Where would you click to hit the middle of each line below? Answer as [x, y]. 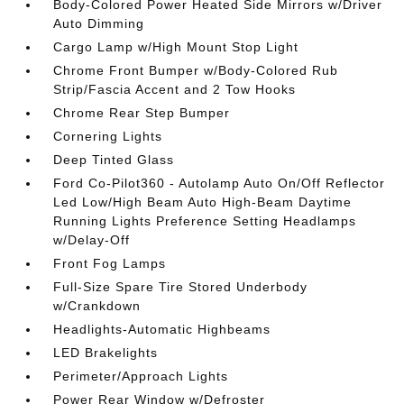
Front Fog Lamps [110, 263]
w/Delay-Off [92, 239]
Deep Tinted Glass [114, 159]
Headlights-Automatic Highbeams [162, 329]
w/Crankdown [97, 305]
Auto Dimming [99, 23]
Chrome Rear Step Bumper [142, 112]
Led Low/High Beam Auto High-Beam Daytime [203, 202]
